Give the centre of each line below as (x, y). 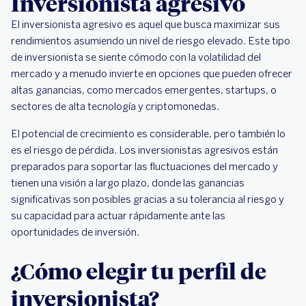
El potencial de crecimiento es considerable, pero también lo (148, 134)
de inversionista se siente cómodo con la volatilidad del (136, 57)
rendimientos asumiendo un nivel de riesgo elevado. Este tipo (151, 41)
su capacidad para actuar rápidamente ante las (118, 216)
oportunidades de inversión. (75, 232)
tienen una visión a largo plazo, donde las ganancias (128, 183)
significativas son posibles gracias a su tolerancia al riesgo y (148, 199)
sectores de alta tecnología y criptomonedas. (116, 107)
